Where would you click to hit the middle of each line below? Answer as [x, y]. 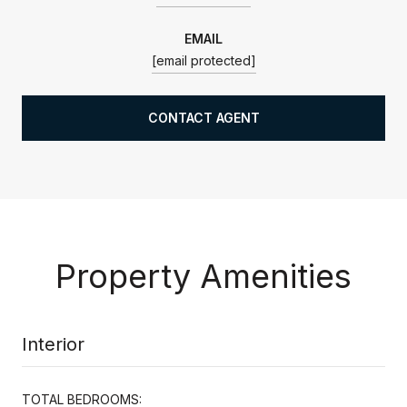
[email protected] [203, 60]
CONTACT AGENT [203, 117]
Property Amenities [203, 276]
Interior [53, 344]
